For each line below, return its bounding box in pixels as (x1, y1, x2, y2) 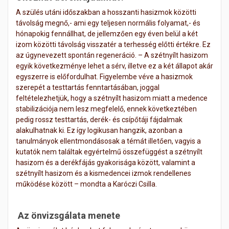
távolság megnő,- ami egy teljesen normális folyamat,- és (16, 18, 200, 27)
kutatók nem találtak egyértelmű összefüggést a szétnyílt (16, 147, 202, 156)
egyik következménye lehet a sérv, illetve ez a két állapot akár (16, 61, 213, 70)
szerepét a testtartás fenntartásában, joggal (16, 83, 159, 91)
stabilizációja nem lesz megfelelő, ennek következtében (16, 104, 197, 113)
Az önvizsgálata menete (18, 210, 120, 221)
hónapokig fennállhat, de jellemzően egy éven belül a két (16, 29, 198, 38)
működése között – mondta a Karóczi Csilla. (16, 179, 157, 188)
